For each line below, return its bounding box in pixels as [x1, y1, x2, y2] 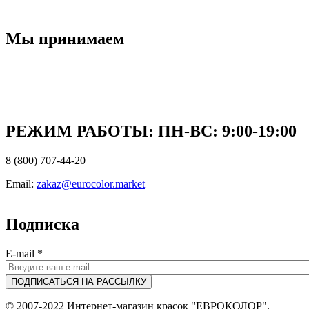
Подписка [6, 215, 79, 234]
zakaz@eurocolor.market [37, 178, 145, 190]
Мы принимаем [6, 29, 124, 48]
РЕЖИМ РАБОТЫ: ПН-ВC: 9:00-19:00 [6, 122, 297, 141]
